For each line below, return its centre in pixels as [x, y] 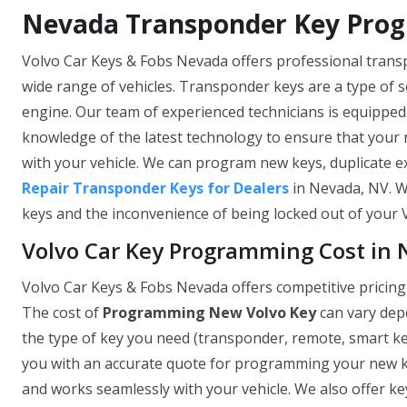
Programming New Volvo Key [209, 313]
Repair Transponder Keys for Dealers [155, 189]
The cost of [62, 313]
